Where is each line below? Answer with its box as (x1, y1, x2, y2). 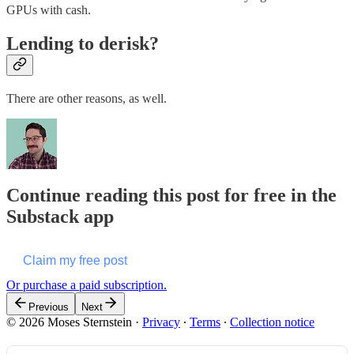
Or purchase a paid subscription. (6, 277, 167, 292)
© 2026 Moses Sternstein (6, 314, 132, 329)
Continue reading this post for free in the (6, 184, 337, 205)
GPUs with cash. (6, 3, 91, 17)
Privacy (142, 314, 180, 329)
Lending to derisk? (6, 33, 159, 55)
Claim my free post (23, 253, 127, 267)
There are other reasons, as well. (6, 91, 167, 105)
